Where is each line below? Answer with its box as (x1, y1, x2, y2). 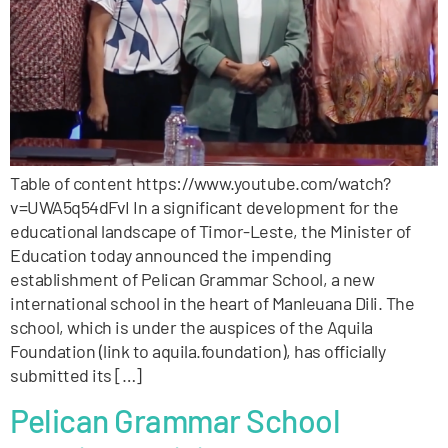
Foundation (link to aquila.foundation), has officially (10, 339, 385, 362)
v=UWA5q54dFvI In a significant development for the (10, 195, 398, 218)
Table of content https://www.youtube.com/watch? (10, 171, 391, 194)
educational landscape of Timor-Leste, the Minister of (10, 219, 411, 242)
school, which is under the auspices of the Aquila (10, 315, 373, 338)
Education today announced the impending (10, 243, 332, 266)
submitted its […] (10, 363, 142, 386)
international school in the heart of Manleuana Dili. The (10, 291, 414, 314)
